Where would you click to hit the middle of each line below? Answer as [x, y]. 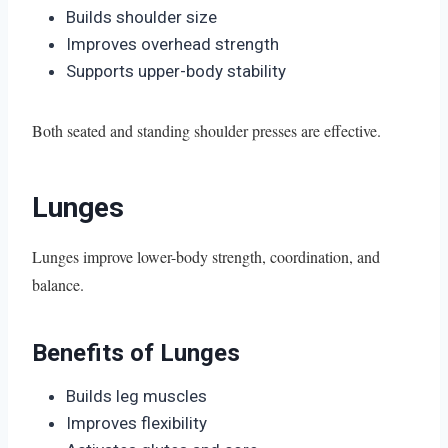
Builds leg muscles [136, 395]
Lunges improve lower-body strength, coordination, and [206, 256]
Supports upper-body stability [176, 70]
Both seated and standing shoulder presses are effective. [206, 130]
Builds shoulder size [141, 16]
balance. [58, 284]
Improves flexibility [136, 422]
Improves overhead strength [172, 43]
